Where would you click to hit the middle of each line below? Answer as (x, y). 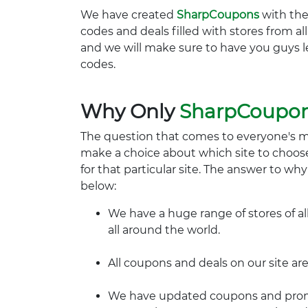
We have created (129, 15)
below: (98, 186)
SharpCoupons (218, 15)
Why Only (130, 111)
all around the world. (164, 230)
